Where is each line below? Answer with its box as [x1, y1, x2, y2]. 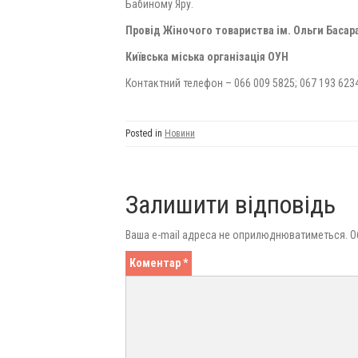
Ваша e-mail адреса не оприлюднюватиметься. [125, 229, 348, 241]
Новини [165, 128, 195, 139]
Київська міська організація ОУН [125, 50, 288, 63]
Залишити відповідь [125, 189, 336, 220]
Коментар [129, 257, 183, 269]
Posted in [125, 128, 165, 139]
